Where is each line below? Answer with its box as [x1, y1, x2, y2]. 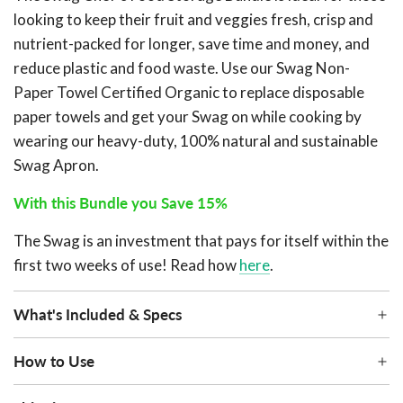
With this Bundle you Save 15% [13, 193, 228, 213]
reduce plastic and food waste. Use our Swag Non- [13, 58, 350, 78]
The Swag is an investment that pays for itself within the [13, 231, 389, 251]
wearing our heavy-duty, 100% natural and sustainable [13, 131, 378, 151]
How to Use [13, 352, 94, 372]
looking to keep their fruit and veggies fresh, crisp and [13, 10, 373, 30]
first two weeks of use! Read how [13, 255, 239, 275]
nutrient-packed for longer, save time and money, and [13, 34, 370, 54]
